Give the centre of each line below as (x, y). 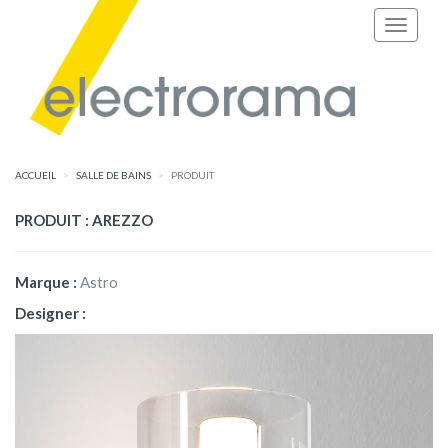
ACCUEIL (35, 175)
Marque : (47, 282)
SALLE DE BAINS (113, 175)
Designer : (50, 313)
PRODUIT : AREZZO (84, 220)
